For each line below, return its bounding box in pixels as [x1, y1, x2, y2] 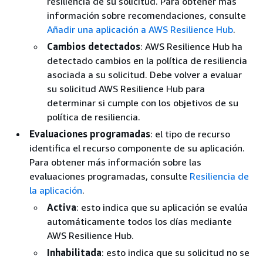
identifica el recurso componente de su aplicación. [29, 142, 245, 154]
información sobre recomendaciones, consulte [47, 9, 246, 21]
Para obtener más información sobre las [29, 156, 201, 168]
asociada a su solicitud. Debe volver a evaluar [47, 69, 242, 80]
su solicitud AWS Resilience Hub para [47, 83, 205, 95]
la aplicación [29, 184, 82, 196]
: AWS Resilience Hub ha [140, 41, 242, 52]
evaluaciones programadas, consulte [29, 170, 190, 182]
